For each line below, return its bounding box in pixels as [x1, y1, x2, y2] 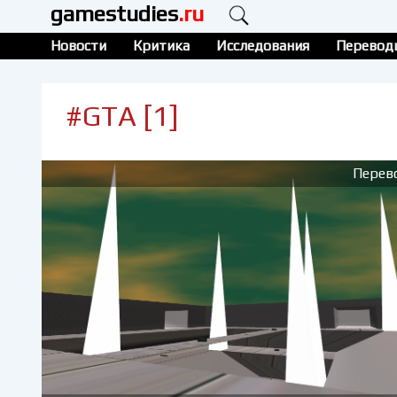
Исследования [216, 37, 309, 54]
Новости [51, 37, 106, 54]
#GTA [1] [65, 99, 179, 133]
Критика [133, 37, 190, 54]
